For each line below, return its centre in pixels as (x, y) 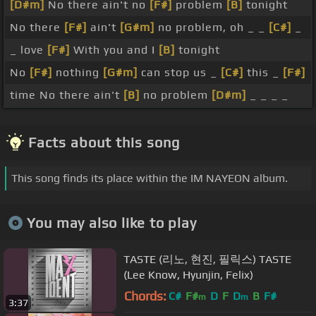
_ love (29, 50)
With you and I (114, 50)
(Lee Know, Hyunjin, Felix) (188, 274)
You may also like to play (111, 222)
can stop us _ (179, 73)
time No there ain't (67, 95)
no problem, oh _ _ (212, 28)
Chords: (145, 296)
